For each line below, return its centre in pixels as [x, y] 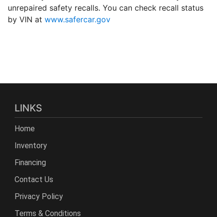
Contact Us [34, 179]
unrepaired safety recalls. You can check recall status [106, 8]
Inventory [31, 145]
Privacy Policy [39, 196]
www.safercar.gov [77, 19]
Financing [30, 162]
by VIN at [26, 19]
